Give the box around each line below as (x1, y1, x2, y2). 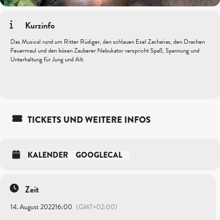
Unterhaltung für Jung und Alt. (10, 55, 84, 64)
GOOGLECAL (76, 149, 122, 161)
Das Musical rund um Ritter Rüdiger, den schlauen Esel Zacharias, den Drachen (10, 37, 205, 47)
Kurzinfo (25, 19, 55, 32)
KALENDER (27, 149, 68, 161)
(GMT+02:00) (76, 202, 117, 212)
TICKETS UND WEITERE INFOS (27, 113, 151, 126)
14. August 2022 (10, 202, 55, 212)
